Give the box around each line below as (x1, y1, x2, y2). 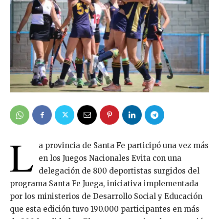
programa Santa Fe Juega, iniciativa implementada (10, 179, 198, 189)
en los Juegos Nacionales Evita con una (39, 153, 181, 163)
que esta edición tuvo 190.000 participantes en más (10, 204, 199, 214)
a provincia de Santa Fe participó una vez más (39, 141, 209, 151)
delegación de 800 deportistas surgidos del (39, 166, 199, 176)
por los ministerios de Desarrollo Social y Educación (10, 192, 202, 201)
